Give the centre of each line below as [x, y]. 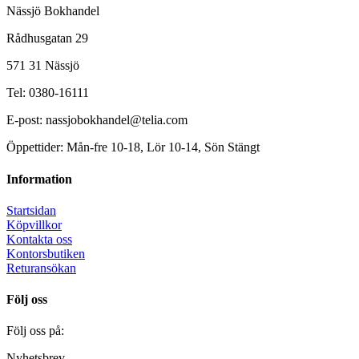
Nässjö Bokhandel [53, 11]
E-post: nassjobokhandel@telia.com [97, 120]
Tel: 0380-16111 [48, 93]
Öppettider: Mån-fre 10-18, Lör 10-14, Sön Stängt [133, 147]
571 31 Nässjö [43, 66]
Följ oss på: [37, 331]
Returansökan [41, 268]
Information [39, 179]
